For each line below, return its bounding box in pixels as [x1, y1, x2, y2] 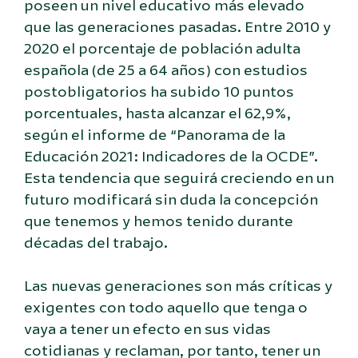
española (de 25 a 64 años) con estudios [24, 60, 308, 80]
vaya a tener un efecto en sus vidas [24, 319, 271, 339]
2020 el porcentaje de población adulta [24, 38, 300, 58]
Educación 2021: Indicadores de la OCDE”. [24, 146, 318, 166]
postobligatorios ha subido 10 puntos [24, 82, 294, 101]
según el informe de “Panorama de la [24, 125, 285, 145]
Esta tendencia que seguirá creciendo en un [24, 168, 334, 188]
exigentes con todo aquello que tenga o [24, 297, 308, 317]
